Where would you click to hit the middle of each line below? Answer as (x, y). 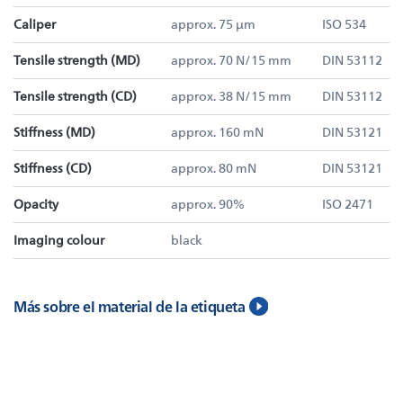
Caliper (35, 24)
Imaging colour (59, 240)
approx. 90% (208, 204)
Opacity (36, 204)
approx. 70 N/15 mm (231, 60)
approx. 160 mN (217, 132)
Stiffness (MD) (54, 132)
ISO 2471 (348, 204)
